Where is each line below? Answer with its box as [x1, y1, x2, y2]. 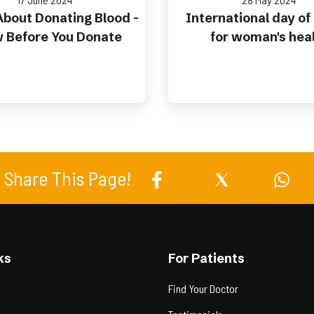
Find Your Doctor [168, 282, 238, 295]
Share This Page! [4, 166, 131, 190]
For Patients [168, 250, 245, 266]
